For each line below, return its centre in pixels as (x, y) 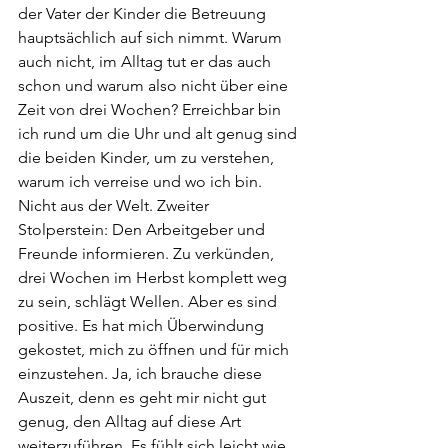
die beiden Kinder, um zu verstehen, (148, 157)
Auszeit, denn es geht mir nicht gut (144, 397)
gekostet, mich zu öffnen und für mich (155, 349)
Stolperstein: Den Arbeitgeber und (143, 229)
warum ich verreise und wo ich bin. (142, 181)
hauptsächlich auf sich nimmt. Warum (152, 37)
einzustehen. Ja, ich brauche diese (142, 373)
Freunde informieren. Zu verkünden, (148, 253)
